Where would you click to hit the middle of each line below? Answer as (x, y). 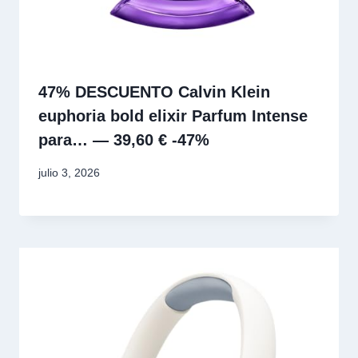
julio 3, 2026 (69, 172)
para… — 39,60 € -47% (124, 140)
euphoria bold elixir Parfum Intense (173, 116)
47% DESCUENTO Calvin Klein (154, 92)
